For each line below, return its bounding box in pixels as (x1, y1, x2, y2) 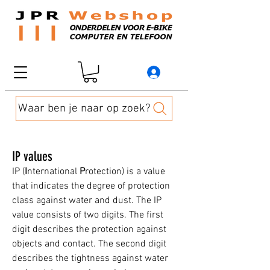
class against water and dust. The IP (12, 195, 162, 207)
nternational (27, 166, 80, 178)
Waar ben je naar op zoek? (18, 101, 150, 116)
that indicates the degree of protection (12, 180, 170, 193)
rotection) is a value (85, 166, 165, 178)
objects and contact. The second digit (12, 238, 166, 251)
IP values (12, 148, 52, 165)
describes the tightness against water (12, 253, 168, 265)
